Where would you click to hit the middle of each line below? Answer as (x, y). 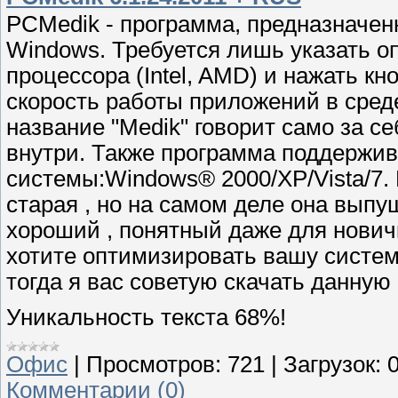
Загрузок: (332, 365)
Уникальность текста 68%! (146, 317)
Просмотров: (154, 365)
